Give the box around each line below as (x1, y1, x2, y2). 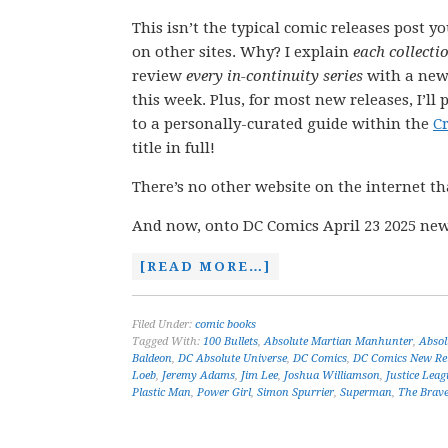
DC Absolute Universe (178, 352, 287, 365)
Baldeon (132, 352, 172, 365)
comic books (195, 318, 256, 331)
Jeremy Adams (162, 369, 235, 382)
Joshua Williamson (284, 369, 380, 382)
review (132, 67, 186, 85)
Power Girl (197, 386, 251, 399)
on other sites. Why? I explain (132, 43, 353, 61)
